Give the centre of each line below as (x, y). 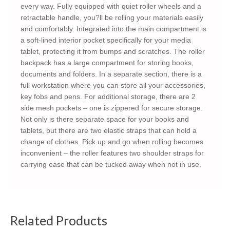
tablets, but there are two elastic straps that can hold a (109, 131)
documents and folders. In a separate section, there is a (111, 74)
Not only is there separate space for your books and (105, 119)
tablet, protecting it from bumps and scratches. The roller (113, 52)
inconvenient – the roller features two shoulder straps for (112, 153)
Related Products (59, 220)
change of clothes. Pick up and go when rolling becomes (112, 142)
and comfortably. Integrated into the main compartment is (113, 29)
